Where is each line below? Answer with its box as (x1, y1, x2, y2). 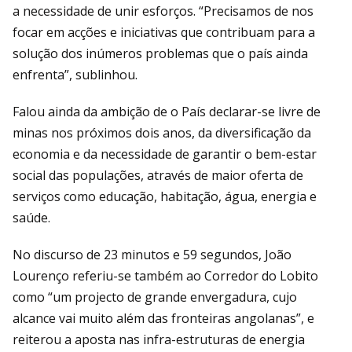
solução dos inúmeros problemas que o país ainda (13, 44, 308, 62)
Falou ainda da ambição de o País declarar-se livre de (13, 102, 321, 120)
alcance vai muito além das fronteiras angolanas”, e (13, 309, 314, 327)
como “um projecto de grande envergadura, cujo (13, 288, 297, 306)
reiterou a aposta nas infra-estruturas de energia (13, 330, 305, 348)
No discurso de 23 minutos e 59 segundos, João (13, 245, 291, 263)
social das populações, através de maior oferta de (13, 166, 303, 184)
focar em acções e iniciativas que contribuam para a (13, 23, 315, 41)
